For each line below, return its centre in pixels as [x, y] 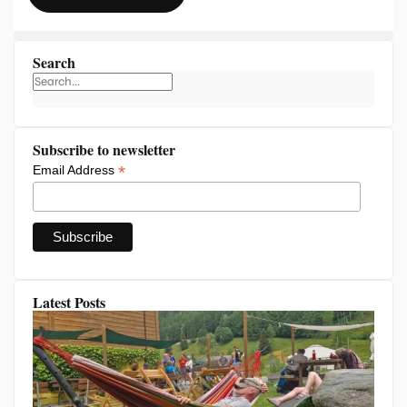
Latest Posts [69, 302]
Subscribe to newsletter [104, 150]
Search [54, 63]
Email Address [75, 170]
